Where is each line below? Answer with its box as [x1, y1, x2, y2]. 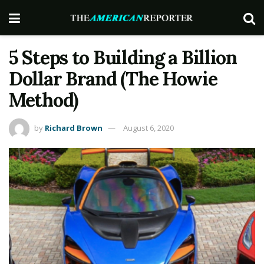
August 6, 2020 [123, 122, 174, 133]
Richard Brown [45, 122, 103, 133]
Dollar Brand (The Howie [9, 67, 217, 91]
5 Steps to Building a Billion [9, 45, 237, 70]
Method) [9, 88, 78, 112]
